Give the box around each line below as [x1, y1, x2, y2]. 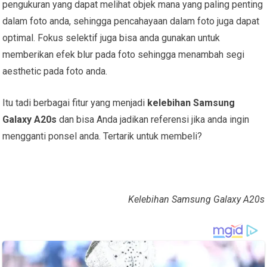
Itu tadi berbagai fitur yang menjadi [2, 97, 148, 108]
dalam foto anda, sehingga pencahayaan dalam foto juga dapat [2, 15, 260, 27]
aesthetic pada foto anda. [2, 65, 108, 77]
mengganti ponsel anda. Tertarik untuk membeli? [2, 130, 203, 142]
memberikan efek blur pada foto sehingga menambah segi [2, 48, 245, 60]
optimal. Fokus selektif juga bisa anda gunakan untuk [2, 32, 221, 44]
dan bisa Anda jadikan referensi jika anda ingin [59, 113, 250, 125]
